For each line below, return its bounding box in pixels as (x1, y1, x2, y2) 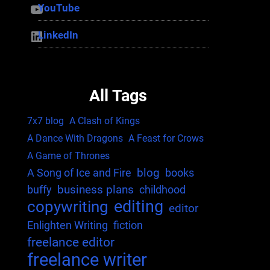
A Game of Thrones (27, 150, 110, 162)
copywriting (27, 198, 108, 216)
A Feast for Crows (128, 133, 204, 145)
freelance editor (27, 235, 115, 250)
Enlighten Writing (27, 219, 108, 232)
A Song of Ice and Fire (27, 166, 131, 180)
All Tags (89, 86, 147, 106)
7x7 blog (27, 115, 64, 127)
